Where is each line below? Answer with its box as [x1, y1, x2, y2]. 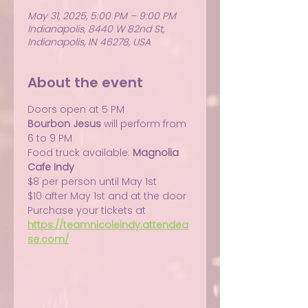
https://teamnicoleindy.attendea [27, 218, 188, 232]
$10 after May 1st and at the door [27, 189, 186, 203]
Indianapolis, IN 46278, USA [27, 35, 151, 49]
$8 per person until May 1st [27, 175, 157, 188]
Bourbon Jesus [27, 117, 101, 131]
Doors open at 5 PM [27, 102, 124, 116]
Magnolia [133, 146, 181, 159]
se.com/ [27, 232, 69, 246]
